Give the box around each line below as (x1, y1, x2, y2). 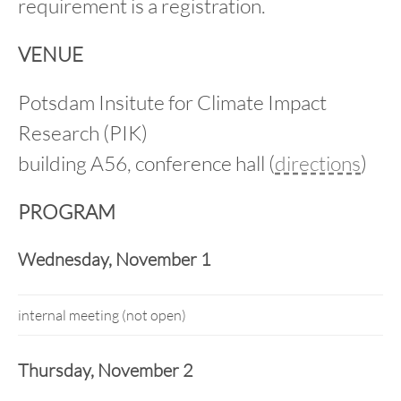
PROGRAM (18, 200, 115, 224)
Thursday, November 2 (18, 359, 193, 381)
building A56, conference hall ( (18, 150, 275, 175)
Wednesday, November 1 (18, 248, 211, 270)
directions (275, 150, 361, 175)
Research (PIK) (18, 120, 148, 145)
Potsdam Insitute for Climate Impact (18, 90, 327, 115)
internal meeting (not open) (18, 306, 186, 324)
